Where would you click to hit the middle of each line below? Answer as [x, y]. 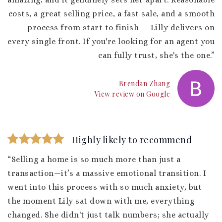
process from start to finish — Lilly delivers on [121, 28]
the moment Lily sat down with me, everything [101, 201]
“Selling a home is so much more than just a [94, 159]
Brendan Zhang [144, 83]
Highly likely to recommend [132, 140]
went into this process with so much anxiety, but [105, 187]
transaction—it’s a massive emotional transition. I [107, 173]
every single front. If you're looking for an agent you [111, 41]
